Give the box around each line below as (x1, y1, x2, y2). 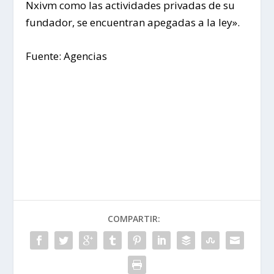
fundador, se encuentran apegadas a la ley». (26, 15, 240, 30)
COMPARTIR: (108, 212, 160, 224)
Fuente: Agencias (26, 49, 108, 64)
